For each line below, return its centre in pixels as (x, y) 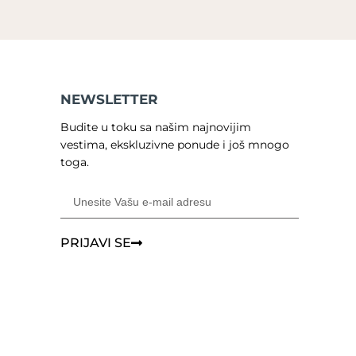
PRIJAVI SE (96, 242)
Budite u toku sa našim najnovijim (156, 127)
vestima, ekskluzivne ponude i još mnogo (175, 144)
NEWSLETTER (109, 99)
